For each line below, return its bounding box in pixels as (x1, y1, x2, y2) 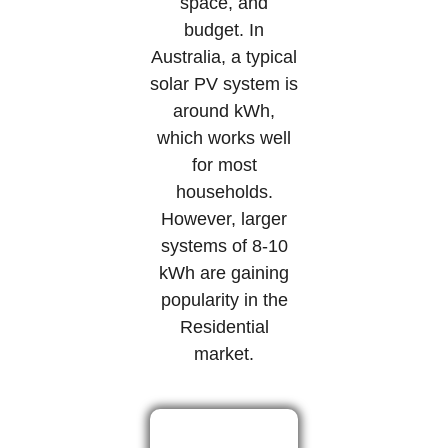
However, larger (161, 208, 287, 229)
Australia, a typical (151, 46, 297, 67)
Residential (179, 316, 269, 337)
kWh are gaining (159, 262, 289, 283)
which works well (157, 127, 291, 148)
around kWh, (173, 100, 275, 121)
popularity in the (160, 289, 288, 310)
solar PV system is (150, 73, 298, 94)
